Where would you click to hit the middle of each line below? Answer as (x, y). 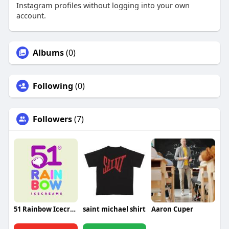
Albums (48, 53)
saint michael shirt (114, 209)
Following (53, 86)
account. (31, 16)
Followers (52, 119)
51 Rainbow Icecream (73, 209)
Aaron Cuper (173, 209)
